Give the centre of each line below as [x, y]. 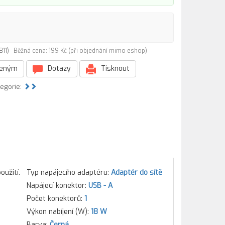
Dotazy [58, 69]
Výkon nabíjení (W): [59, 212]
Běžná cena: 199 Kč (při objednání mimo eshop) [80, 51]
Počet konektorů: [55, 199]
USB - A [100, 186]
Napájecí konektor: [57, 186]
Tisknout [114, 69]
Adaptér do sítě [136, 173]
